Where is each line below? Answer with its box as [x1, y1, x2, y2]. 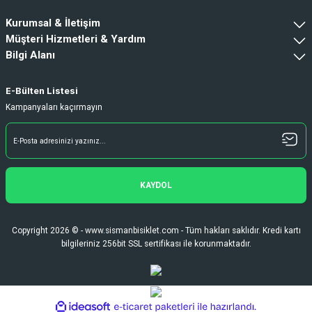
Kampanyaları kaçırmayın [6, 102, 102, 113]
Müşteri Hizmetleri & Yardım [6, 33, 146, 46]
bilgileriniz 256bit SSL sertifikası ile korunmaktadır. [61, 239, 251, 249]
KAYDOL [140, 180, 172, 190]
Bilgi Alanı [6, 49, 55, 62]
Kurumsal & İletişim [6, 17, 100, 30]
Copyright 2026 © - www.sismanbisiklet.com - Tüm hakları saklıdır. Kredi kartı [11, 226, 301, 236]
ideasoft [111, 302, 136, 310]
